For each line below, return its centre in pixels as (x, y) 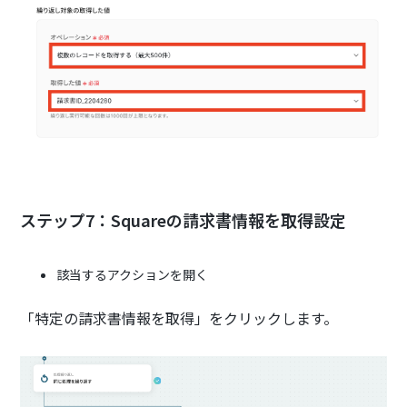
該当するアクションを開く (133, 275)
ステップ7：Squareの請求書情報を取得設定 (184, 220)
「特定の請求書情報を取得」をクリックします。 (179, 318)
